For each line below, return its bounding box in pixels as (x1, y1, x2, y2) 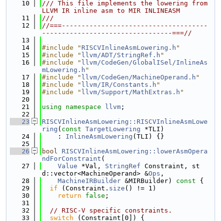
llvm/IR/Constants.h (81, 81, 156, 88)
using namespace (42, 103, 105, 110)
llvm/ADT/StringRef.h (81, 51, 160, 59)
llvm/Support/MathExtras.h (81, 88, 180, 96)
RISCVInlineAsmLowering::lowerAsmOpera (62, 147, 208, 155)
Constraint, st (141, 162, 200, 170)
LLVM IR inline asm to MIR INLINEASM (42, 7, 180, 14)
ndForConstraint (42, 155, 101, 162)
